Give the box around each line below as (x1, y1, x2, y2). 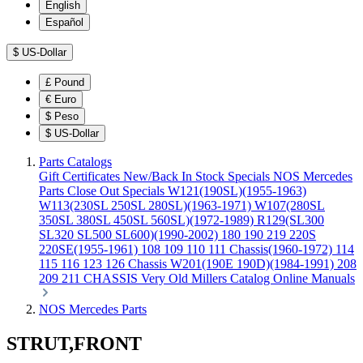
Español (45, 16, 83, 28)
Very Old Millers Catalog (141, 271, 273, 285)
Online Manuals (273, 271, 355, 285)
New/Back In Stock (123, 169, 228, 183)
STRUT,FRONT (6, 332, 142, 354)
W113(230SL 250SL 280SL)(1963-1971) (39, 199, 254, 212)
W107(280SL (254, 199, 325, 212)
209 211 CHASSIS (39, 271, 141, 285)
